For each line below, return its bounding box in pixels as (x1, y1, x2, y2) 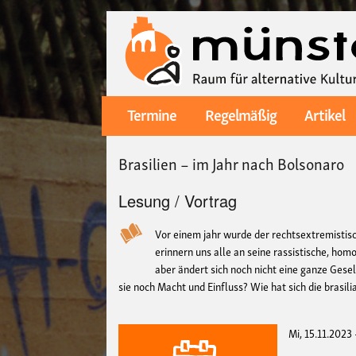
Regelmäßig (204, 101, 277, 127)
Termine (127, 101, 177, 127)
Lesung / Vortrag (118, 188, 238, 212)
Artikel (304, 101, 345, 127)
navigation (101, 126, 159, 148)
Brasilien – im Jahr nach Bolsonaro (118, 149, 345, 176)
